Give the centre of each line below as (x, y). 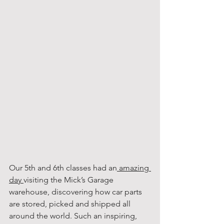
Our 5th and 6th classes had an (63, 167)
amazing (134, 167)
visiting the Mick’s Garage (69, 179)
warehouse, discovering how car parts (76, 191)
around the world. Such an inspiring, (74, 215)
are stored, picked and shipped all (71, 203)
